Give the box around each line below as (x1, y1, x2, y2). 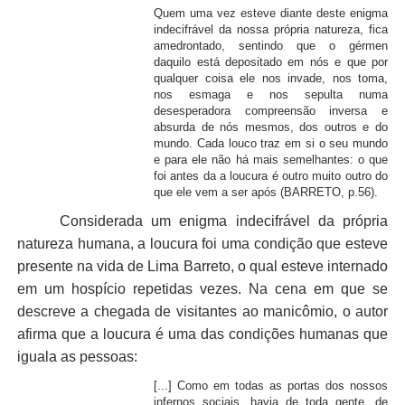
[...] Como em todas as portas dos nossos (154, 378, 389, 392)
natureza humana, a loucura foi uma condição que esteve (16, 236, 389, 252)
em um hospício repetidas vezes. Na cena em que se (16, 281, 389, 297)
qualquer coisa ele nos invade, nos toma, (154, 71, 389, 85)
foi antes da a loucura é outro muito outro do (154, 168, 389, 183)
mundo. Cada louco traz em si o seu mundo (154, 136, 389, 150)
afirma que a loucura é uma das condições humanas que (16, 326, 389, 343)
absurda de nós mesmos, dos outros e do (154, 119, 389, 134)
